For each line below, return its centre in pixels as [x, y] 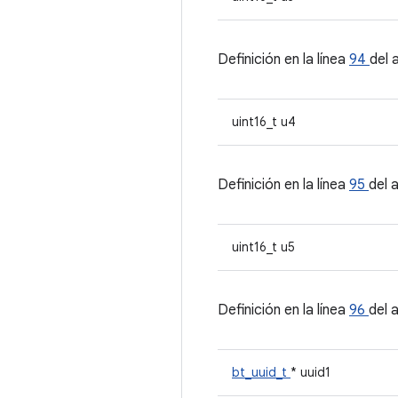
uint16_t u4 [264, 122]
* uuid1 [310, 372]
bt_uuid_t [261, 372]
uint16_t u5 [263, 247]
